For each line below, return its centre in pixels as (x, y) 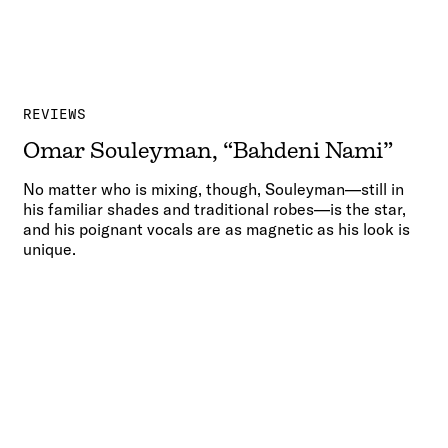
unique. (50, 249)
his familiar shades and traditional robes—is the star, (215, 209)
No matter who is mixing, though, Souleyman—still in (214, 189)
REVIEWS (55, 114)
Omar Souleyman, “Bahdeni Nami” (208, 151)
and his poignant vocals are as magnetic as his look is (217, 229)
